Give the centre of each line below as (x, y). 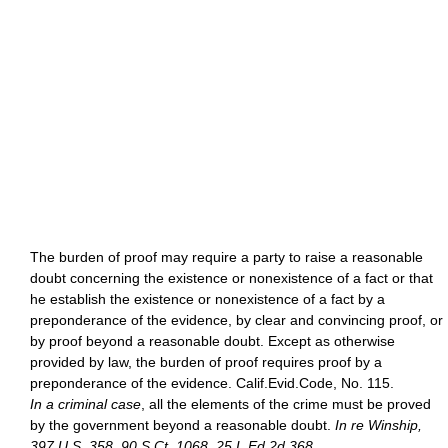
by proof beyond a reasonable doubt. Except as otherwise (212, 341)
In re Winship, (378, 425)
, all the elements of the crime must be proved (286, 404)
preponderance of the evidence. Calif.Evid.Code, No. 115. (212, 383)
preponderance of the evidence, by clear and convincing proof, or (236, 320)
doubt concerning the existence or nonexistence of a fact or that (231, 278)
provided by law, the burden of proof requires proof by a (206, 362)
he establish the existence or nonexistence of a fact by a (207, 299)
